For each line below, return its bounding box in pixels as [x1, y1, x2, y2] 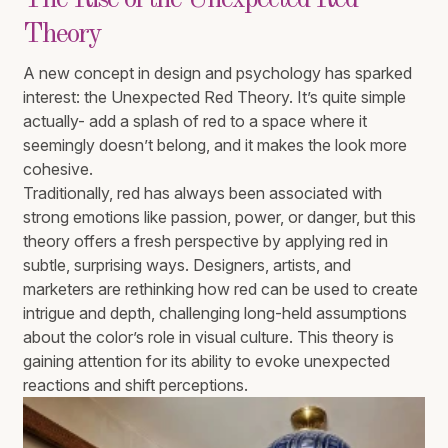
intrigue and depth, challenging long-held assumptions [23, 303, 408, 324]
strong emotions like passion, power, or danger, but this [23, 207, 417, 228]
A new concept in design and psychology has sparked [23, 63, 413, 84]
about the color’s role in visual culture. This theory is [23, 327, 395, 348]
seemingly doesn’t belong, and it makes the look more [23, 135, 408, 156]
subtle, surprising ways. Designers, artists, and [23, 255, 352, 276]
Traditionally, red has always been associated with [23, 183, 383, 204]
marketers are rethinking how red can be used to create [23, 279, 419, 300]
